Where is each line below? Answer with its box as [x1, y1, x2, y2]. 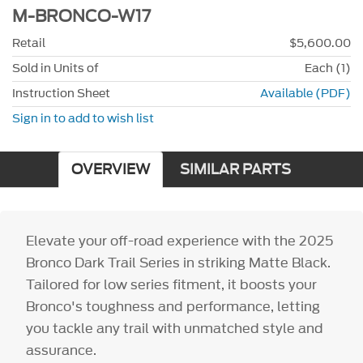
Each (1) [305, 59, 351, 77]
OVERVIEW [70, 160, 150, 181]
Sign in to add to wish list [12, 109, 154, 127]
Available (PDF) [260, 84, 351, 102]
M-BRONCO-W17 [12, 5, 151, 28]
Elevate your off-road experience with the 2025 [26, 231, 334, 251]
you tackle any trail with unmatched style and [26, 318, 324, 339]
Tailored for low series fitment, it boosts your [26, 275, 318, 295]
